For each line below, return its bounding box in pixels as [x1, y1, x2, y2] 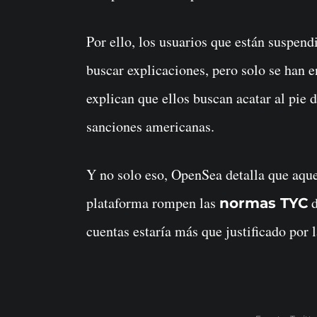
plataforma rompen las [86, 192, 219, 212]
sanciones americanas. [86, 116, 214, 136]
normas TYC [219, 194, 308, 212]
